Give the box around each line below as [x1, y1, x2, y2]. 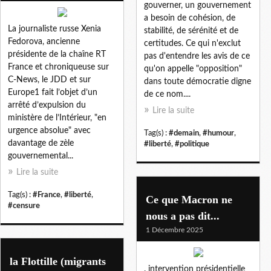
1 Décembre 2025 [146, 226, 203, 233]
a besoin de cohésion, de [144, 13, 235, 22]
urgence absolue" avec [8, 126, 91, 135]
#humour [203, 129, 234, 137]
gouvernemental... [8, 151, 73, 160]
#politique [175, 140, 209, 148]
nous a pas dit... [146, 209, 220, 222]
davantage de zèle [8, 139, 74, 148]
